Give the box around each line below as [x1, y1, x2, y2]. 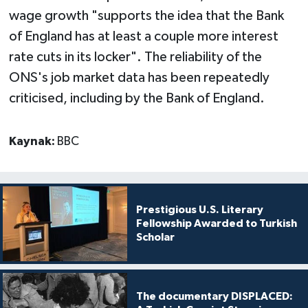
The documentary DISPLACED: [135, 290, 293, 302]
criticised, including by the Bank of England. [8, 91, 265, 106]
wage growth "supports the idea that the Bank [8, 9, 284, 23]
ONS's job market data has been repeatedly [8, 71, 269, 85]
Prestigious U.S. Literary [135, 204, 263, 216]
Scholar [135, 232, 175, 243]
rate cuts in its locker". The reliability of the [8, 50, 262, 65]
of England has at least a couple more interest [8, 30, 278, 44]
